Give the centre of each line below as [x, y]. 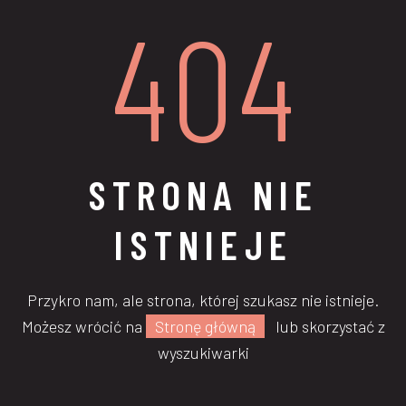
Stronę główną [205, 326]
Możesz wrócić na [83, 326]
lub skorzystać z [324, 326]
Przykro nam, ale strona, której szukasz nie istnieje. [203, 300]
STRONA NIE [203, 193]
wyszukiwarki [203, 352]
